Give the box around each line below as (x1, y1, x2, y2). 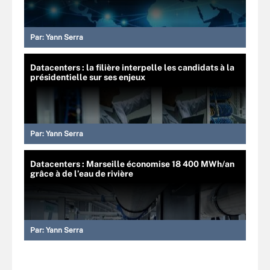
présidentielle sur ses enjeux (30, 72, 145, 82)
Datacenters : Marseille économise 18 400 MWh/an (30, 159, 234, 169)
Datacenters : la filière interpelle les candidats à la (30, 62, 234, 72)
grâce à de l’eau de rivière (30, 168, 133, 178)
